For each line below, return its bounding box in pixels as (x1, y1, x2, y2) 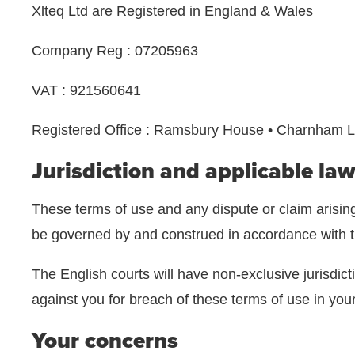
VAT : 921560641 (32, 82, 141, 98)
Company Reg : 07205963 (32, 43, 198, 59)
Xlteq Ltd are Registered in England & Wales (32, 3, 313, 19)
